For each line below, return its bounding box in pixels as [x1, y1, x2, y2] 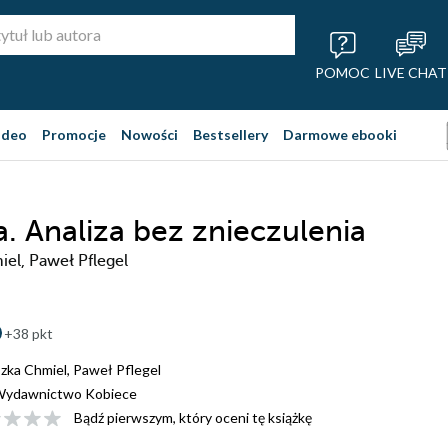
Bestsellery [193, 126, 268, 143]
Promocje [42, 126, 106, 143]
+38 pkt [4, 325, 53, 342]
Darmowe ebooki [283, 126, 397, 143]
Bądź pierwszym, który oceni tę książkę [74, 409, 312, 426]
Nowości [121, 126, 178, 143]
